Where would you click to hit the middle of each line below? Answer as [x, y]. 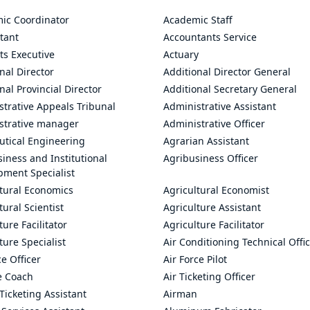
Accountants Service [210, 37]
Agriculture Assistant [212, 207]
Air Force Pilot [195, 259]
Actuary [181, 54]
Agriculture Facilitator [214, 225]
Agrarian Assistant [206, 141]
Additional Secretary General [230, 89]
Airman [180, 294]
